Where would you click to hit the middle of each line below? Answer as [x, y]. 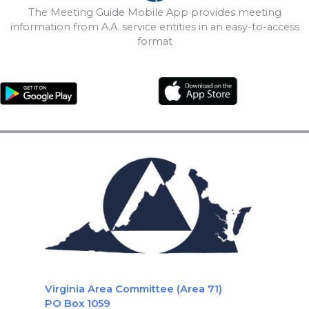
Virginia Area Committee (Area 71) [133, 289]
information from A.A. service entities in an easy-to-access [154, 27]
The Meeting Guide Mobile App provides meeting [154, 12]
